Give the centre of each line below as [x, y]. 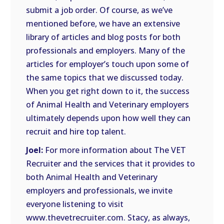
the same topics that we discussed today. [105, 77]
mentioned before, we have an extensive [103, 23]
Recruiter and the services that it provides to [111, 163]
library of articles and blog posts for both [103, 37]
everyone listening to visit [75, 204]
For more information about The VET [115, 150]
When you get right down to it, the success [108, 91]
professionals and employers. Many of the [106, 50]
